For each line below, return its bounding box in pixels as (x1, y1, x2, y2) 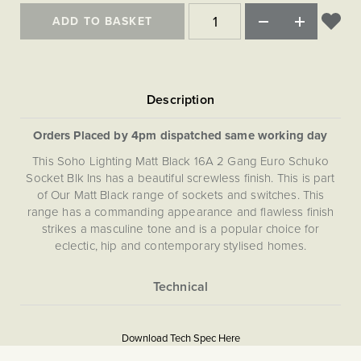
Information (19, 321, 81, 338)
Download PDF (207, 341, 289, 359)
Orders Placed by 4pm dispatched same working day (33, 127, 328, 144)
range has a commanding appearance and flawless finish (27, 203, 334, 220)
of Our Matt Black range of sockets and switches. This (36, 186, 325, 203)
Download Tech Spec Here (121, 330, 240, 346)
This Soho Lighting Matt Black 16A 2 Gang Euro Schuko (32, 152, 329, 169)
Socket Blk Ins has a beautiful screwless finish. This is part (26, 169, 335, 186)
